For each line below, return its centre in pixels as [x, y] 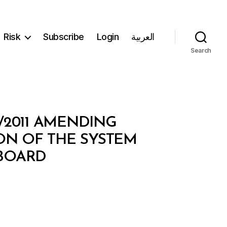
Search [201, 50]
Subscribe [64, 37]
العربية [143, 37]
